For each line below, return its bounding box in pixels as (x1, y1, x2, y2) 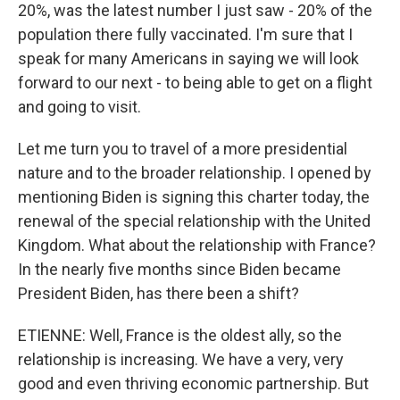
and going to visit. (18, 97, 141, 116)
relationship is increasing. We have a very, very (18, 350, 344, 369)
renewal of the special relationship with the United (18, 212, 371, 230)
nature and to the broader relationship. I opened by (18, 163, 371, 182)
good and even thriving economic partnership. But (18, 374, 369, 393)
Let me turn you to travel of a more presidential (18, 139, 347, 158)
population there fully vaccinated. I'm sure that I (18, 25, 353, 44)
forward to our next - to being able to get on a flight (18, 73, 372, 92)
